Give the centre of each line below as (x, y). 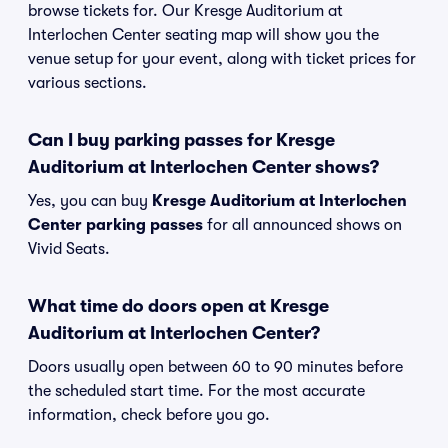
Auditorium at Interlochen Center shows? (203, 167)
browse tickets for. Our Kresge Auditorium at (185, 11)
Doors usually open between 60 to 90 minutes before (215, 367)
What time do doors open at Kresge (178, 306)
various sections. (87, 83)
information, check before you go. (149, 415)
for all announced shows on (302, 225)
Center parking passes (115, 225)
